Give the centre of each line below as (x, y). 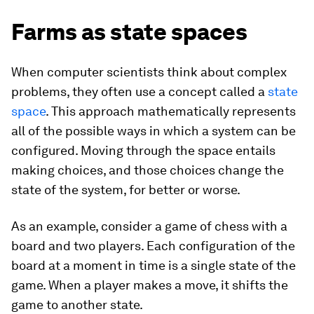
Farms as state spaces (129, 32)
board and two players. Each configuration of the (153, 246)
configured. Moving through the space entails (143, 151)
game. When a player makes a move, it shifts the (150, 285)
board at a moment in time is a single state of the (153, 266)
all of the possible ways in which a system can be (153, 131)
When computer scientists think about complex (149, 72)
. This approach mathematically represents (171, 111)
